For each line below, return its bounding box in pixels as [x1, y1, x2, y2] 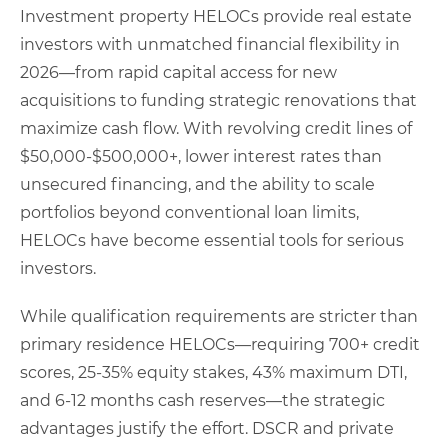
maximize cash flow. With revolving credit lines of [20, 118, 412, 138]
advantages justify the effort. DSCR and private [20, 418, 394, 438]
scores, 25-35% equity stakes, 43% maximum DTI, [20, 362, 407, 382]
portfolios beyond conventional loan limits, [20, 202, 359, 222]
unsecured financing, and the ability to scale [20, 174, 375, 194]
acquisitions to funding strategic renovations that [20, 90, 417, 110]
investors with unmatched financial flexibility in [20, 34, 400, 54]
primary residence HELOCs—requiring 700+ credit [20, 334, 420, 354]
